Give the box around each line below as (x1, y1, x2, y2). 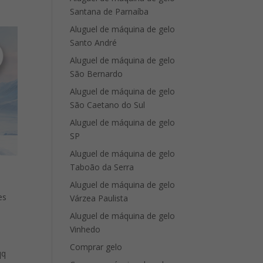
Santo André (70, 37, 117, 48)
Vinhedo (70, 224, 101, 235)
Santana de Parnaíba (70, 6, 149, 17)
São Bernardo (70, 68, 123, 79)
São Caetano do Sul (70, 99, 146, 110)
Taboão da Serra (70, 161, 134, 173)
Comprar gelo (70, 241, 123, 252)
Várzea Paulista (70, 193, 129, 204)
